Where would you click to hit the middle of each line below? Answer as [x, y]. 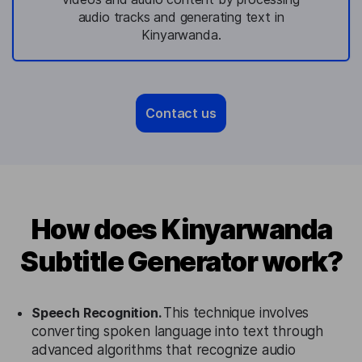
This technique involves [236, 313]
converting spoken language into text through [178, 331]
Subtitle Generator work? [181, 261]
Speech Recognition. [98, 313]
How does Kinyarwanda [181, 229]
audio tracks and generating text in [181, 17]
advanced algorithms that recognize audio [164, 350]
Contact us [181, 113]
